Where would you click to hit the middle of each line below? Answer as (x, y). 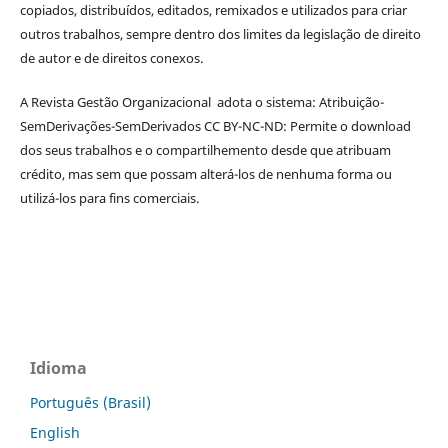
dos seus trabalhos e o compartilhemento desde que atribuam (205, 149)
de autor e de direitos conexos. (111, 57)
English (55, 432)
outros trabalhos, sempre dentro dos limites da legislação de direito (220, 33)
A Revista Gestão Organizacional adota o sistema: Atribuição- (201, 101)
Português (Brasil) (90, 402)
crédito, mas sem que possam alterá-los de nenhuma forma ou (205, 173)
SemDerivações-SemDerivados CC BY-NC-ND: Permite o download (215, 125)
